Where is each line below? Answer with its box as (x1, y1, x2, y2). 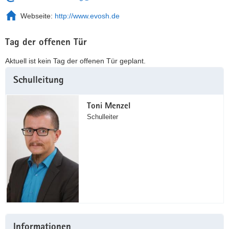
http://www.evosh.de (55, 12, 120, 20)
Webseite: (20, 12, 55, 20)
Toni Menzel (86, 102, 130, 111)
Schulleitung (13, 76, 64, 86)
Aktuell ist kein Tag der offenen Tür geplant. (5, 56, 146, 65)
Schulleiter (86, 113, 118, 121)
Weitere (5, 67, 30, 76)
